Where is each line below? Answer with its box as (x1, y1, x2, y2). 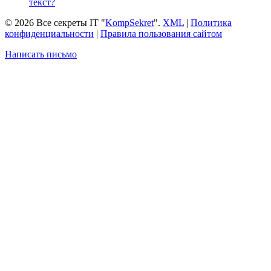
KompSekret (105, 18, 154, 28)
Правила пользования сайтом (100, 28, 222, 39)
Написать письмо (5, 49, 77, 60)
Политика (191, 18, 232, 28)
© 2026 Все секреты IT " (5, 18, 105, 28)
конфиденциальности (5, 28, 94, 39)
